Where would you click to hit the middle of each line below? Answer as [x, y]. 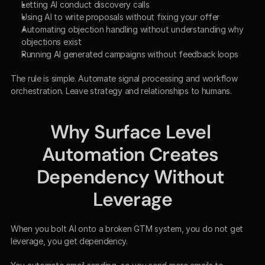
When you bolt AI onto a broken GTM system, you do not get [127, 228]
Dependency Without [130, 177]
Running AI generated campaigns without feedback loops [130, 54]
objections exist [51, 41]
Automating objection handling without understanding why [132, 29]
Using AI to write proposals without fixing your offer [121, 17]
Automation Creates [130, 154]
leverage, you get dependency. [69, 241]
